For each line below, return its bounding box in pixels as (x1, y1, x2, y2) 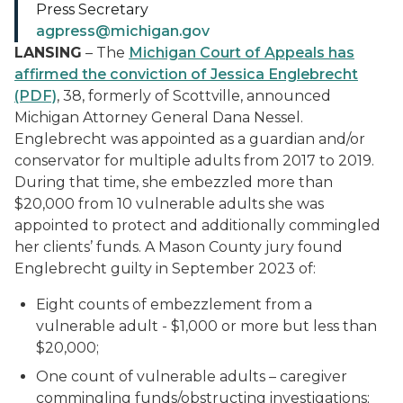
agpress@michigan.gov (36, 22, 210, 40)
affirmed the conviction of (14, 66, 210, 83)
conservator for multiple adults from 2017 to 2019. (14, 152, 374, 169)
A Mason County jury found (145, 238, 343, 255)
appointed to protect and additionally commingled (14, 217, 381, 234)
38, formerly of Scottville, (59, 87, 243, 104)
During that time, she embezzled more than (14, 174, 333, 191)
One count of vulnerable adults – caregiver (36, 368, 347, 385)
